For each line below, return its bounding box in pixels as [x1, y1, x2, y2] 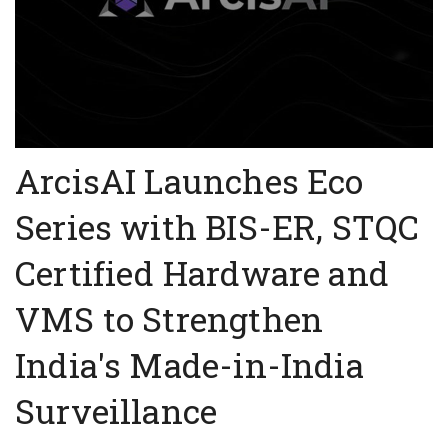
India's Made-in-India [15, 343, 364, 388]
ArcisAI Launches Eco [15, 159, 364, 204]
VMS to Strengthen [15, 297, 324, 342]
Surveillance [15, 389, 218, 434]
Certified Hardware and [15, 251, 389, 296]
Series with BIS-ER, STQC [15, 205, 420, 250]
